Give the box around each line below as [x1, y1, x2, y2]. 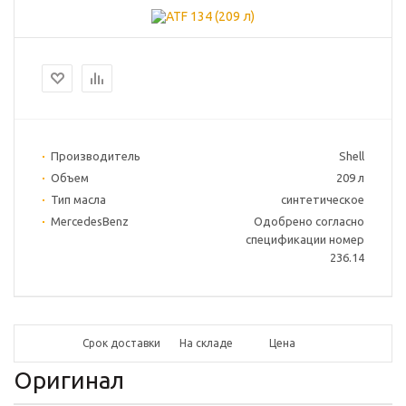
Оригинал [14, 367, 124, 394]
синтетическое [281, 193, 364, 207]
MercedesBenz [51, 215, 129, 228]
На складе [179, 337, 234, 350]
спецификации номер [246, 233, 364, 246]
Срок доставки [82, 337, 161, 350]
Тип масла [51, 193, 106, 207]
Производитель [51, 150, 140, 163]
